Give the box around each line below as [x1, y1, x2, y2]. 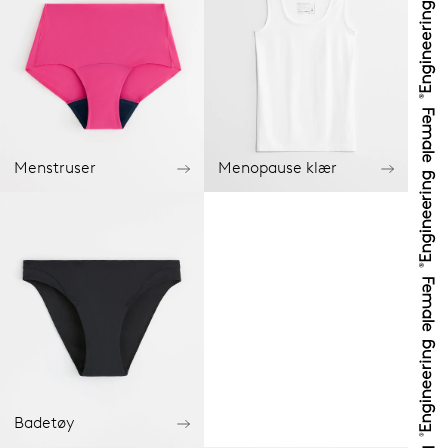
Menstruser [14, 158, 96, 178]
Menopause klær [218, 158, 337, 178]
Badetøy [14, 413, 74, 433]
